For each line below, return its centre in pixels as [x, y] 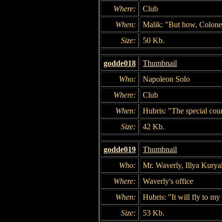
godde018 [120, 63]
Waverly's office [168, 181]
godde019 [120, 149]
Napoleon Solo [166, 79]
